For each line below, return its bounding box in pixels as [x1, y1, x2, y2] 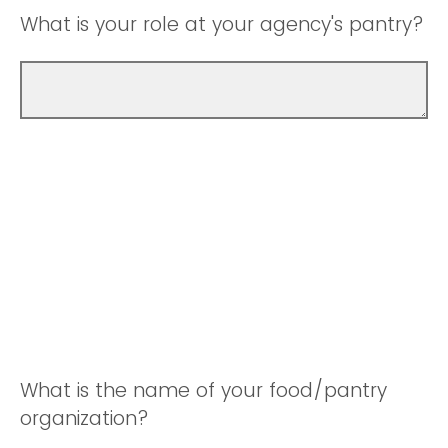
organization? [20, 405, 149, 433]
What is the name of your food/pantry [20, 377, 387, 405]
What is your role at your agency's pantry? [20, 11, 424, 39]
